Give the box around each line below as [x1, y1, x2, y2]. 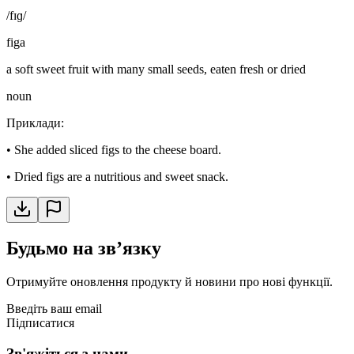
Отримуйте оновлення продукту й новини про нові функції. [6, 275, 333, 289]
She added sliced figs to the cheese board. [14, 142, 221, 156]
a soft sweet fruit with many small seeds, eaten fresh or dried [6, 62, 306, 76]
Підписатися [6, 316, 74, 330]
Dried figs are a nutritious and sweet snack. [14, 169, 228, 183]
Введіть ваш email [6, 302, 102, 316]
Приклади [6, 115, 61, 130]
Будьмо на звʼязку [6, 238, 161, 259]
